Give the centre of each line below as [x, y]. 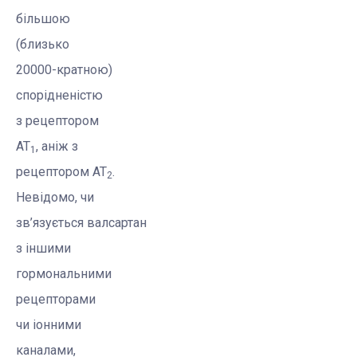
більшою [43, 19]
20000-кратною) [64, 70]
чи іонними [49, 325]
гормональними [64, 274]
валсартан [117, 223]
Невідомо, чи [55, 198]
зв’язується [51, 223]
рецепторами [56, 300]
